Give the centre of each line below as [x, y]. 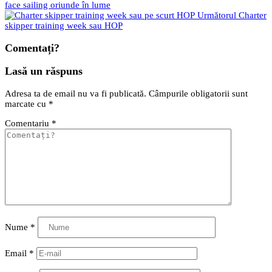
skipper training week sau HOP [64, 26]
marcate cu [27, 104]
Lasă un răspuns [44, 71]
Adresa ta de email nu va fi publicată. [76, 93]
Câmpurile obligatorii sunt [198, 93]
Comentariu [28, 123]
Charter [253, 15]
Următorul [217, 15]
